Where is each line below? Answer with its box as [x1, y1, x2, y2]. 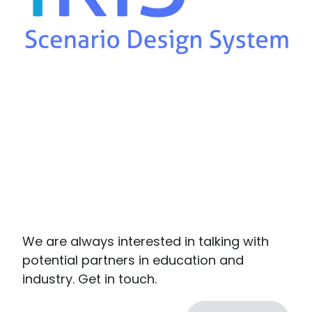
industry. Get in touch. [22, 270, 157, 288]
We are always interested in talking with [22, 233, 269, 251]
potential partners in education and [22, 251, 244, 270]
